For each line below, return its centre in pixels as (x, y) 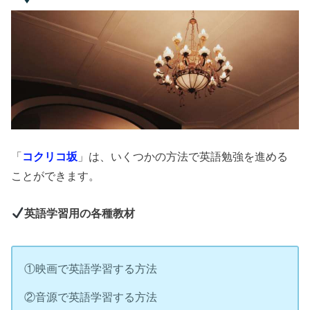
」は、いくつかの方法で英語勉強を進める (183, 156)
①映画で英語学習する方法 (91, 268)
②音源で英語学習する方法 (91, 297)
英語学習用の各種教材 (80, 213)
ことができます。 (56, 175)
